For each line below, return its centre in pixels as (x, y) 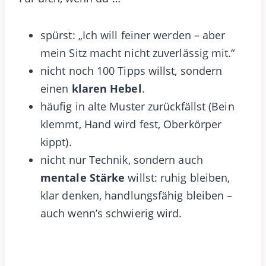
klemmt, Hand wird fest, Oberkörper (131, 124)
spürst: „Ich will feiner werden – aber (133, 35)
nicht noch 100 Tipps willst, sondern (132, 70)
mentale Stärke (83, 177)
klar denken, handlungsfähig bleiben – (137, 195)
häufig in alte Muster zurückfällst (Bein (137, 106)
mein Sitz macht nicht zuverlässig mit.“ (138, 53)
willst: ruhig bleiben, (178, 177)
